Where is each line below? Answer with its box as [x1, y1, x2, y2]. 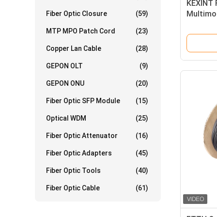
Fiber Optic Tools [46, 167, 101, 174]
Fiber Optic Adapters [46, 149, 112, 157]
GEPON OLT [46, 62, 83, 70]
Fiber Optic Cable [46, 184, 100, 192]
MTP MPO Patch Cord [46, 27, 115, 35]
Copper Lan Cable [46, 45, 101, 52]
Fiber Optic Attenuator [46, 132, 118, 139]
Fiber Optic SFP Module [46, 97, 120, 105]
